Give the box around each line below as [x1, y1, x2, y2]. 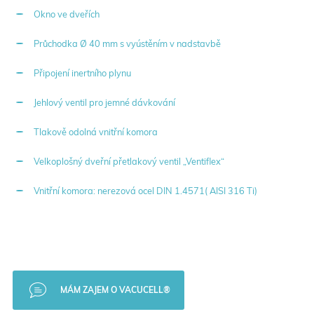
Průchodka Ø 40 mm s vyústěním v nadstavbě [33, 37, 221, 49]
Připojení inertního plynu [33, 67, 131, 78]
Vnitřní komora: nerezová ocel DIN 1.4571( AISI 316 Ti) [33, 184, 257, 196]
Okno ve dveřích [33, 8, 100, 20]
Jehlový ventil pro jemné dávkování [33, 96, 175, 108]
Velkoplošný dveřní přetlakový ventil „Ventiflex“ [33, 155, 224, 167]
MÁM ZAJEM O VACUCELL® [60, 284, 170, 295]
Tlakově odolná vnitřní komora [33, 125, 158, 137]
